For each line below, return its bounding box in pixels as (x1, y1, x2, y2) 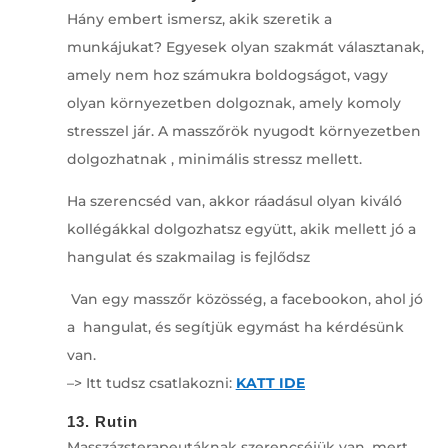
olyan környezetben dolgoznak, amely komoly (66, 93, 401, 112)
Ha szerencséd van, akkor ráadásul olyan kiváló (66, 191, 402, 210)
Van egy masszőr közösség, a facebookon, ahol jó (66, 289, 423, 308)
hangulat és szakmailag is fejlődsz (66, 247, 310, 266)
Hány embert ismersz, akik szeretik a (66, 9, 332, 28)
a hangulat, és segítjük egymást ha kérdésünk (66, 317, 404, 336)
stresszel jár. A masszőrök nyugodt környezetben (66, 121, 421, 140)
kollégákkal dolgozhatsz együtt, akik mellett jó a (66, 219, 416, 238)
